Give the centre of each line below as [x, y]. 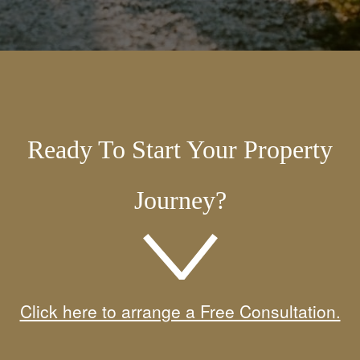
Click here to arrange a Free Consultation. [180, 311]
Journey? [180, 200]
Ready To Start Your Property [180, 149]
